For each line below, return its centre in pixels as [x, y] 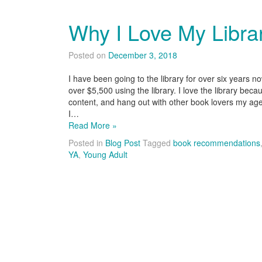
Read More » [93, 125]
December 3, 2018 [143, 55]
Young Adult [105, 154]
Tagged [158, 143]
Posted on [88, 55]
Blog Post [123, 143]
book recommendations [217, 143]
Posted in [87, 143]
